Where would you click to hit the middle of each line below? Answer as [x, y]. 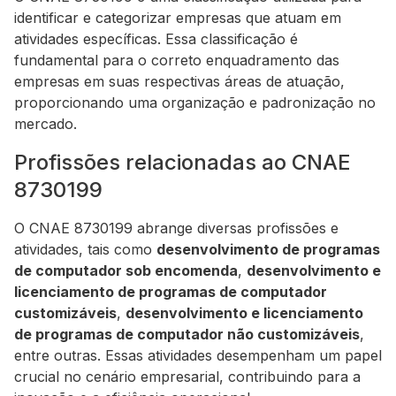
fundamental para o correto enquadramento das [177, 60]
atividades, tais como [85, 249]
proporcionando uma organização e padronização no [195, 103]
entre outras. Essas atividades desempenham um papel [198, 355]
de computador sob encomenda [126, 270]
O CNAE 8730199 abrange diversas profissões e [176, 228]
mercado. [46, 124]
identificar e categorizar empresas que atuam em [178, 18]
